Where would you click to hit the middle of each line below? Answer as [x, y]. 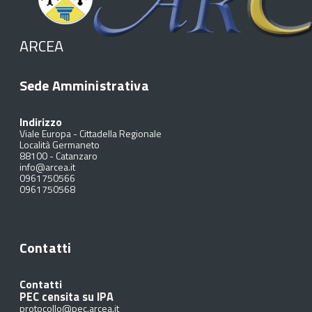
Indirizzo [41, 122]
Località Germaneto [60, 145]
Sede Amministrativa [84, 85]
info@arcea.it [47, 167]
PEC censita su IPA [67, 296]
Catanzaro [77, 156]
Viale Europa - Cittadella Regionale [91, 133]
